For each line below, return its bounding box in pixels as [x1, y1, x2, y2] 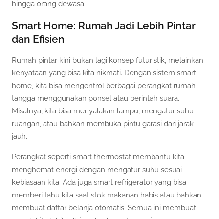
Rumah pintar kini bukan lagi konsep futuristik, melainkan [12, 56, 203, 65]
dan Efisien [12, 32, 65, 45]
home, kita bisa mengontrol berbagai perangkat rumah [12, 81, 196, 90]
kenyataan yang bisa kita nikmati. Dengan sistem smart [12, 68, 196, 78]
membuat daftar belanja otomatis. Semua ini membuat [12, 203, 196, 212]
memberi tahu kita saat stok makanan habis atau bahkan [12, 190, 201, 199]
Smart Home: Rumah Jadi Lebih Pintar [12, 19, 196, 32]
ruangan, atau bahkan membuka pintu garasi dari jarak [12, 119, 194, 129]
